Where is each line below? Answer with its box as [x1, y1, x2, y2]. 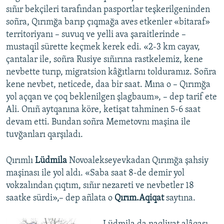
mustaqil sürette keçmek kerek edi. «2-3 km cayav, [6, 42, 200, 52]
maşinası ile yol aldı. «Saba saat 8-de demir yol [6, 168, 184, 178]
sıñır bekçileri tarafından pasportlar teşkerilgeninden [6, 5, 210, 15]
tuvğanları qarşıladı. [6, 130, 83, 140]
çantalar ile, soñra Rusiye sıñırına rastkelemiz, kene [6, 55, 203, 65]
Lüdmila [35, 156, 69, 166]
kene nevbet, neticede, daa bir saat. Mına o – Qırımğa [6, 80, 210, 90]
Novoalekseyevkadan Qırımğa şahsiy [69, 156, 208, 166]
